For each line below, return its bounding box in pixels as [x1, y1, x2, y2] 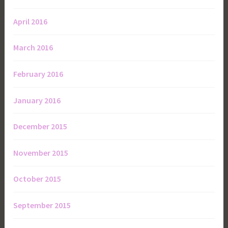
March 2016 [13, 42, 53, 53]
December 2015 [13, 121, 68, 132]
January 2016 [13, 95, 61, 105]
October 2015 [13, 174, 62, 184]
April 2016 [13, 16, 48, 26]
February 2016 [13, 69, 64, 79]
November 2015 [13, 147, 69, 158]
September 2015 [13, 199, 71, 210]
